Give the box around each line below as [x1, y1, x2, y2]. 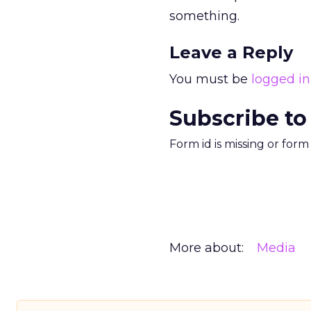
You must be [169, 72, 251, 87]
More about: [169, 240, 244, 255]
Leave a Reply [169, 42, 293, 62]
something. [169, 8, 239, 24]
